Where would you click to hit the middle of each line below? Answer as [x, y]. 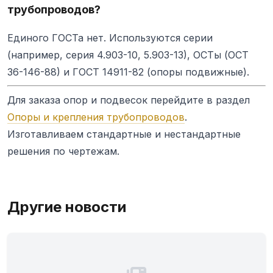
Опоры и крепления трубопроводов [96, 117]
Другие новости [67, 207]
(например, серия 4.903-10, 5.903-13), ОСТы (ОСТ [128, 55]
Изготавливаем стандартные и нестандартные [124, 134]
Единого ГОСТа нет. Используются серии [110, 38]
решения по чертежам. [63, 151]
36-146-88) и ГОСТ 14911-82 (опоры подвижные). [128, 72]
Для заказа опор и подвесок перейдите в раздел [129, 100]
